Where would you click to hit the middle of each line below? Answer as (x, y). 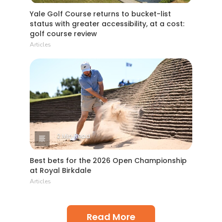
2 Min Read (74, 136)
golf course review (63, 33)
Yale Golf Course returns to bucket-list (100, 14)
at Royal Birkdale (60, 171)
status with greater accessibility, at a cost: (107, 24)
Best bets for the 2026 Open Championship (108, 161)
